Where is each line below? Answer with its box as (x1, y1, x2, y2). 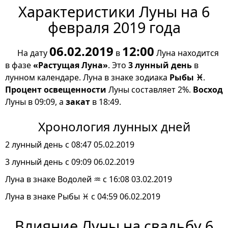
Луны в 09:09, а (5, 96, 66, 108)
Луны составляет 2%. (106, 84, 193, 96)
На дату (17, 47, 49, 59)
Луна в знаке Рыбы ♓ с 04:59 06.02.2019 (5, 191, 160, 203)
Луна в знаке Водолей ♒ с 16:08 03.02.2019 (5, 174, 172, 185)
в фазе (5, 60, 33, 71)
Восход (193, 84, 223, 96)
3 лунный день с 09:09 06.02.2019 (5, 156, 134, 168)
